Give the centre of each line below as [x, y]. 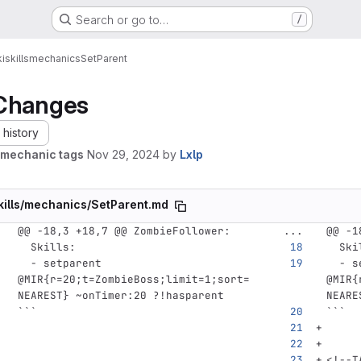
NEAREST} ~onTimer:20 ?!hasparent [120, 295]
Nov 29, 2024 [123, 154]
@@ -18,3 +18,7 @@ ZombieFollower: [124, 231]
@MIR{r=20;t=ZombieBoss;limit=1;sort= [133, 279]
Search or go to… [122, 19]
